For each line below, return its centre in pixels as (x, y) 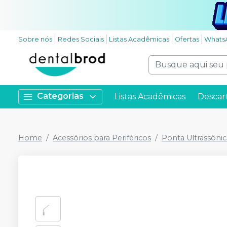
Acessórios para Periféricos (102, 138)
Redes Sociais (81, 39)
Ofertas (187, 39)
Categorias (60, 96)
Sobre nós (35, 39)
